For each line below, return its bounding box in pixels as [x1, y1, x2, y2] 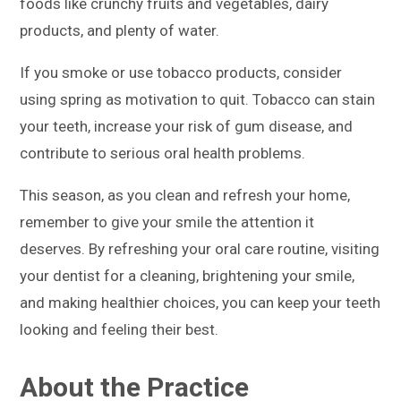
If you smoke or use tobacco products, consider [20, 63, 343, 81]
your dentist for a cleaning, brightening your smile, [20, 266, 355, 285]
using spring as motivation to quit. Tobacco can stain [20, 90, 376, 108]
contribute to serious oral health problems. [20, 143, 306, 162]
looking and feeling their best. [20, 320, 219, 338]
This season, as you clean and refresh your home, [20, 185, 351, 204]
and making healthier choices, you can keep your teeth [20, 293, 381, 311]
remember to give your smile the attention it [20, 212, 315, 231]
